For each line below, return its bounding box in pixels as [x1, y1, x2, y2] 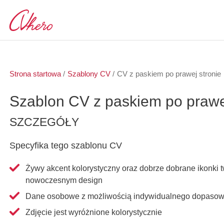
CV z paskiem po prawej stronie [116, 69, 221, 78]
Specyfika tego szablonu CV [9, 140, 122, 151]
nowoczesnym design [25, 175, 103, 184]
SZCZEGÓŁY [9, 115, 79, 128]
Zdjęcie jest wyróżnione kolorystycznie [25, 207, 162, 216]
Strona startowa [9, 69, 61, 78]
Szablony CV [67, 69, 110, 78]
